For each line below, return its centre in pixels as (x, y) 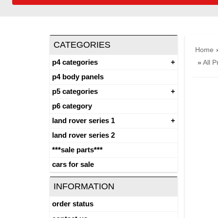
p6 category (72, 106)
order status (73, 204)
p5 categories (75, 91)
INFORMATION (84, 186)
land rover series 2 (83, 135)
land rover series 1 (83, 120)
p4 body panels (78, 77)
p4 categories (75, 62)
